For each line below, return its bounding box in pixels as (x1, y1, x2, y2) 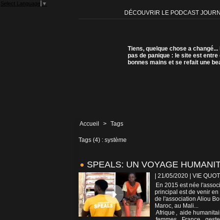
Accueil (80, 120, 99, 128)
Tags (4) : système (79, 137, 127, 144)
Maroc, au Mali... (155, 202, 198, 210)
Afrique (156, 209, 175, 217)
